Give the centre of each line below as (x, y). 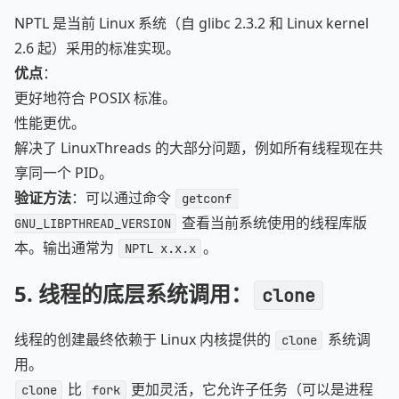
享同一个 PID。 (64, 173)
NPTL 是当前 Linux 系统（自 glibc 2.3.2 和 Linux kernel (191, 23)
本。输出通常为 (66, 248)
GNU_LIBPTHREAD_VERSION (93, 224)
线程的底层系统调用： (145, 293)
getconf (210, 199)
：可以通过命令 (123, 198)
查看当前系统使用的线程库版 (272, 223)
